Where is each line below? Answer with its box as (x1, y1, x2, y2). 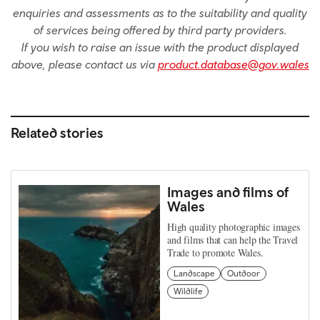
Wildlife (174, 286, 202, 297)
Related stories (11, 124, 104, 141)
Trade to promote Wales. (167, 246, 264, 260)
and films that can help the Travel (167, 233, 299, 247)
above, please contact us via (11, 58, 158, 71)
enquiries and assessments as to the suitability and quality (13, 6, 307, 20)
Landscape (174, 269, 214, 279)
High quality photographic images (167, 220, 300, 234)
